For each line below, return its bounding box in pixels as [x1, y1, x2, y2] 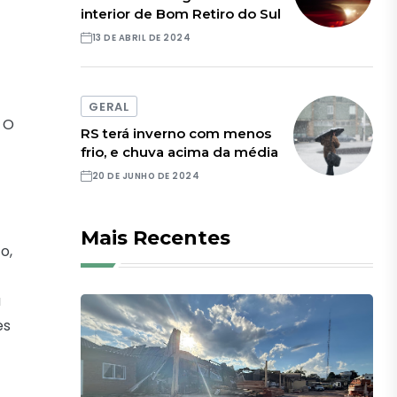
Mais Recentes [81, 226, 231, 251]
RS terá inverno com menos [81, 125, 272, 143]
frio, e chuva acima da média [81, 144, 279, 161]
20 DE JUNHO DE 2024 [91, 170, 200, 183]
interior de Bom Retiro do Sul [81, 4, 282, 22]
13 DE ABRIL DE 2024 [91, 31, 191, 43]
